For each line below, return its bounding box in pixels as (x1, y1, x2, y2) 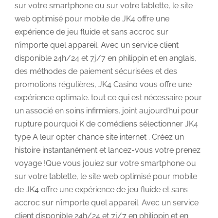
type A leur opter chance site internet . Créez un (15, 132, 184, 142)
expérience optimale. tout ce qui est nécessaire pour (15, 92, 202, 102)
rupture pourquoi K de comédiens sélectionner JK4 (15, 119, 198, 128)
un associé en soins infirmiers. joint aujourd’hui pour (15, 106, 199, 115)
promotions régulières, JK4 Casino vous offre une (15, 79, 192, 89)
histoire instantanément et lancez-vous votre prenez (15, 145, 200, 155)
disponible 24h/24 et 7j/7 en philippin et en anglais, (15, 53, 197, 63)
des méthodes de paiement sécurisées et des (15, 66, 177, 76)
